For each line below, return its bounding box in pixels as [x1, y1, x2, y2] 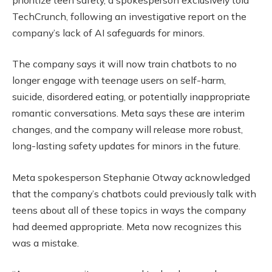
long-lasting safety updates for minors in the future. [12, 140, 240, 152]
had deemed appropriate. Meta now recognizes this [12, 220, 242, 233]
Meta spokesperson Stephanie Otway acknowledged [12, 171, 250, 183]
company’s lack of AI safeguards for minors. [12, 26, 205, 39]
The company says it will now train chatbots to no [12, 58, 237, 70]
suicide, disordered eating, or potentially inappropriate [12, 90, 250, 103]
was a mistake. [12, 236, 79, 249]
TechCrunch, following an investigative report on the [12, 10, 246, 22]
